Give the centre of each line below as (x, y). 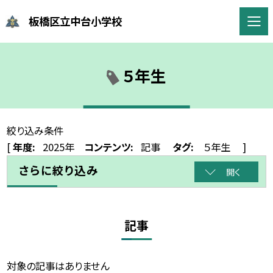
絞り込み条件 (35, 131)
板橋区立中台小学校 (76, 21)
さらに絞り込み (58, 170)
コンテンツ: (109, 147)
